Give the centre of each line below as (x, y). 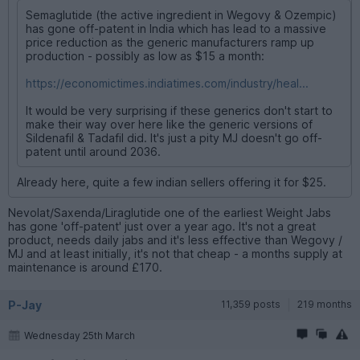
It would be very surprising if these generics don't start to (179, 110)
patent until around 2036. (93, 151)
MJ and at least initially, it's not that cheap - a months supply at (175, 253)
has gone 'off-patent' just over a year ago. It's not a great (162, 226)
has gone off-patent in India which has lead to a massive (176, 28)
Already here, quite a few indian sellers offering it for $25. (172, 182)
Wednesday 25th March (80, 335)
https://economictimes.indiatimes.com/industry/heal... (167, 83)
